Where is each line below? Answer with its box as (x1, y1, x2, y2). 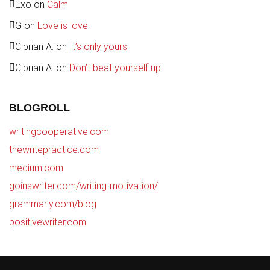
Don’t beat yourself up (69, 61, 161, 74)
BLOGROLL (9, 101, 70, 114)
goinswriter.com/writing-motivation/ (9, 180, 158, 192)
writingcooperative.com (9, 125, 109, 137)
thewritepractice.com (9, 143, 99, 155)
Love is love (37, 19, 88, 31)
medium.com (9, 162, 63, 174)
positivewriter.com (9, 216, 86, 228)
